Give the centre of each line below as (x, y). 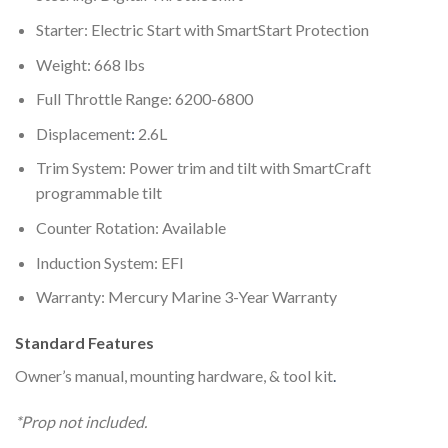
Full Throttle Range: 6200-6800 (144, 99)
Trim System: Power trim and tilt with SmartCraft (203, 168)
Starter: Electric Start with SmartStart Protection (202, 29)
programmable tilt (98, 193)
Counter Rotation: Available (130, 227)
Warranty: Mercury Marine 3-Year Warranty (186, 297)
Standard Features (84, 342)
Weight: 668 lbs (90, 64)
